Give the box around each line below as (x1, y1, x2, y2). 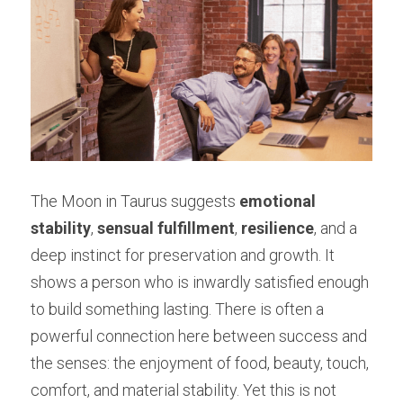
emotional (239, 191, 316, 210)
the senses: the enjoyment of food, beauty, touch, (31, 353, 369, 372)
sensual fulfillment (97, 218, 235, 237)
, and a (314, 218, 357, 237)
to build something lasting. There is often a (31, 299, 324, 318)
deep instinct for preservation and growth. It (31, 245, 335, 264)
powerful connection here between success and (31, 326, 367, 345)
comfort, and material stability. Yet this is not (31, 380, 336, 399)
